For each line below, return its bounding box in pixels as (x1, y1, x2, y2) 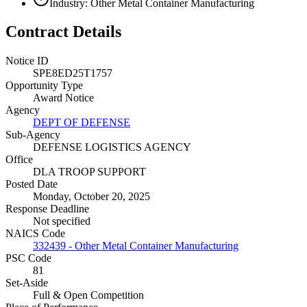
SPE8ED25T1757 (33, 67, 112, 79)
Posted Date (5, 178, 58, 191)
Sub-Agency (5, 129, 60, 141)
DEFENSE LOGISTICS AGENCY (33, 141, 191, 153)
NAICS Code (5, 228, 65, 240)
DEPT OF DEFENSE (33, 116, 130, 129)
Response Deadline (5, 203, 89, 215)
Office (5, 153, 33, 166)
